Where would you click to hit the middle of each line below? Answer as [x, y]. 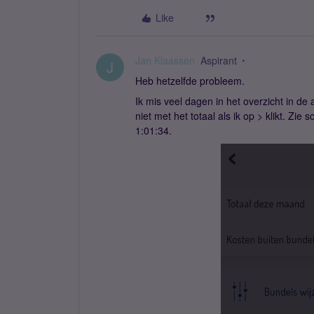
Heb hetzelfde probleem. [190, 81]
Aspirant [219, 60]
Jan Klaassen [165, 60]
